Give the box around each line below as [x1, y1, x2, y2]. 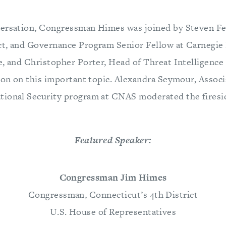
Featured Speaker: [75, 134, 151, 147]
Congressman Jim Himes [59, 171, 167, 184]
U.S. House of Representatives [49, 205, 177, 218]
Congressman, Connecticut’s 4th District [28, 188, 198, 201]
